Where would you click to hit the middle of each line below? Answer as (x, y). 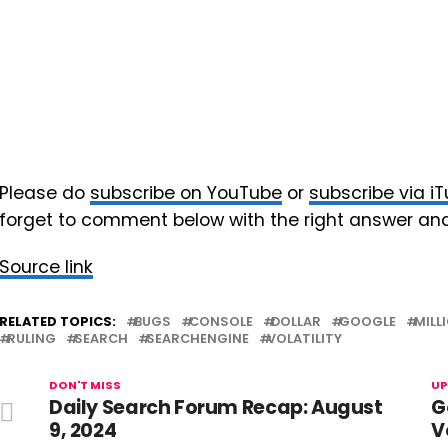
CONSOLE (221, 321)
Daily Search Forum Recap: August (216, 407)
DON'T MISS (85, 385)
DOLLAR (296, 321)
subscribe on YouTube (186, 193)
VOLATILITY (304, 338)
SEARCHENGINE (197, 338)
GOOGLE (367, 321)
